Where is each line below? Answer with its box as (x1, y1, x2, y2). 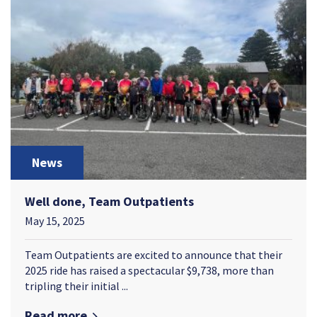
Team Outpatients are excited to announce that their (25, 247, 282, 262)
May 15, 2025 (25, 213, 85, 228)
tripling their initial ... (25, 278, 128, 293)
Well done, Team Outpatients (25, 192, 194, 209)
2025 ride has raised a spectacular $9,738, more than (25, 263, 274, 277)
